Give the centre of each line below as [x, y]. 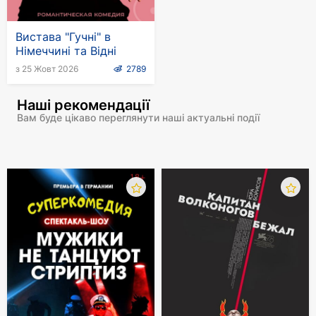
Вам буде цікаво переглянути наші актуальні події [138, 117]
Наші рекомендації [83, 105]
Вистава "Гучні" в [63, 37]
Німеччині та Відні [66, 51]
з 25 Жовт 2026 [47, 69]
